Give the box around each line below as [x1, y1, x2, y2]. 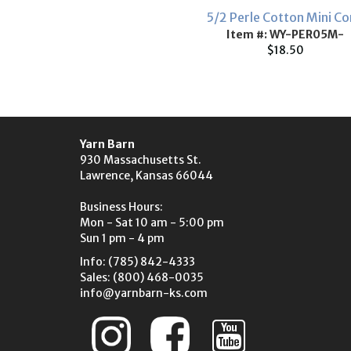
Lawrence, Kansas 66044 [80, 168, 213, 183]
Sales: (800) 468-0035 [80, 270, 204, 284]
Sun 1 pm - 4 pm [80, 231, 165, 245]
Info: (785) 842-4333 [80, 255, 195, 269]
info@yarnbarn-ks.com [80, 286, 208, 300]
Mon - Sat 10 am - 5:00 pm [80, 215, 224, 230]
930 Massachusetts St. [80, 153, 201, 167]
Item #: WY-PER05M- [226, 27, 344, 42]
